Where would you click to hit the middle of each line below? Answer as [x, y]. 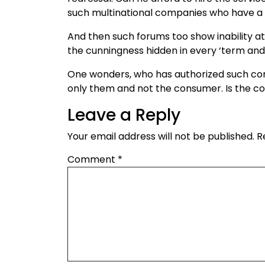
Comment [93, 159]
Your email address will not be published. [161, 136]
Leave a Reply [124, 115]
